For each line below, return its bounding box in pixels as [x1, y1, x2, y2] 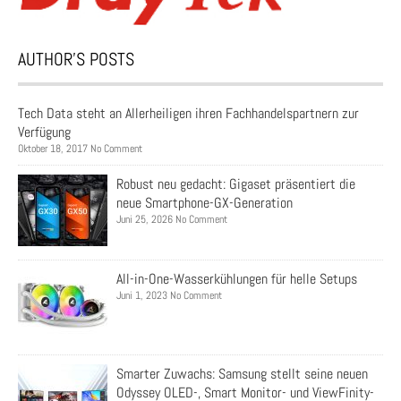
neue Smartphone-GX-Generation [116, 193, 293, 213]
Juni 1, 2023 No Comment [116, 288, 222, 303]
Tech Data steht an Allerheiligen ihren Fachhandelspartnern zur [18, 104, 359, 124]
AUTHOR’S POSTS [18, 47, 134, 72]
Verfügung [18, 123, 71, 142]
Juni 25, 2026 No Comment [116, 212, 227, 227]
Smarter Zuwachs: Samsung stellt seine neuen [116, 364, 368, 384]
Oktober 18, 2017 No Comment [18, 141, 142, 157]
